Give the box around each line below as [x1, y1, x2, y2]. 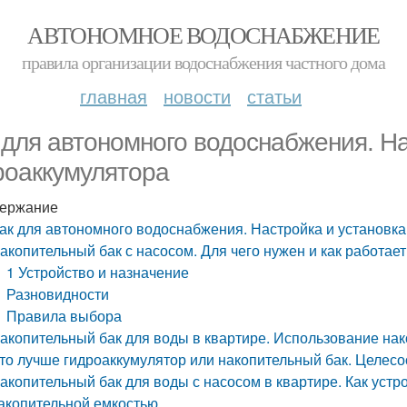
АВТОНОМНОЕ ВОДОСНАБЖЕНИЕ [27, 19, 380, 50]
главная [80, 83, 147, 109]
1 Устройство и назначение [6, 262, 190, 283]
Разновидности [6, 283, 110, 304]
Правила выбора [6, 305, 123, 326]
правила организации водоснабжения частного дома [22, 50, 385, 74]
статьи [247, 83, 302, 109]
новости [164, 83, 231, 109]
